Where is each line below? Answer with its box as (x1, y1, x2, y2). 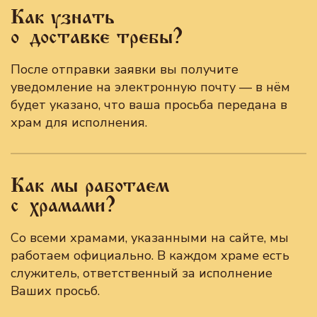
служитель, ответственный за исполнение (11, 265, 272, 282)
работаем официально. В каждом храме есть (11, 247, 289, 264)
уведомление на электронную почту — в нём (11, 79, 290, 96)
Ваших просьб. (11, 282, 100, 299)
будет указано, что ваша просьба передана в (11, 96, 287, 113)
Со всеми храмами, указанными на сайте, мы (11, 229, 289, 246)
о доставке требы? (11, 25, 183, 49)
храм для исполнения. (11, 114, 147, 131)
